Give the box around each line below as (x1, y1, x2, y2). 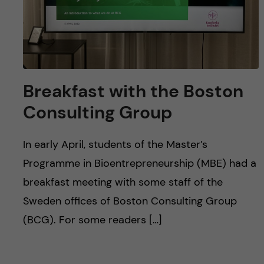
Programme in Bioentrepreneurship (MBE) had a (22, 156, 256, 170)
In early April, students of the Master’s (22, 137, 207, 151)
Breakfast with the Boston (22, 79, 243, 103)
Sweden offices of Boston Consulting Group (22, 193, 237, 208)
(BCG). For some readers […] (22, 212, 162, 227)
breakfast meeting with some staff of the (22, 174, 223, 189)
